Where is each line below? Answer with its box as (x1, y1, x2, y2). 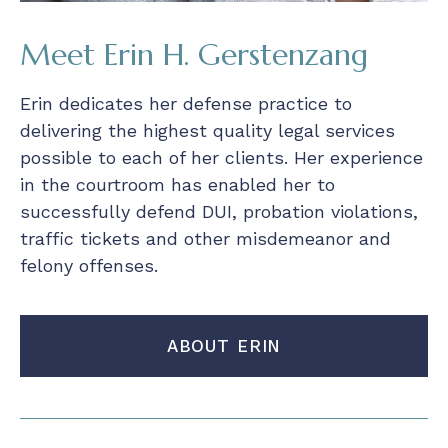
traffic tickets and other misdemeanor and (20, 228, 391, 250)
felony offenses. (20, 255, 158, 277)
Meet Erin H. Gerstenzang (20, 36, 368, 74)
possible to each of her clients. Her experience (20, 147, 423, 169)
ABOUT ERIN (166, 336, 282, 357)
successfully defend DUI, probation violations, (20, 201, 418, 223)
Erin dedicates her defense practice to (20, 93, 352, 115)
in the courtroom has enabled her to (20, 174, 335, 196)
